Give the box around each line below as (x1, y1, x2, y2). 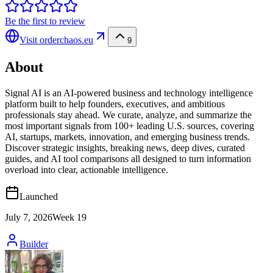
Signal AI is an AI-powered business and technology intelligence (5, 87, 253, 98)
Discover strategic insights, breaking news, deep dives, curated (5, 142, 245, 153)
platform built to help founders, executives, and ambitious (5, 98, 225, 109)
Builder (19, 238, 48, 249)
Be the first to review (5, 15, 85, 26)
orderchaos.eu (40, 34, 93, 45)
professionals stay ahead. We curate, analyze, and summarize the (5, 109, 252, 120)
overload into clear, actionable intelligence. (5, 164, 168, 175)
